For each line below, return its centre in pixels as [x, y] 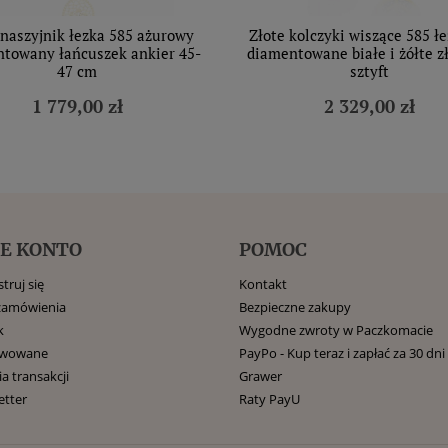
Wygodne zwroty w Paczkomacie [336, 330]
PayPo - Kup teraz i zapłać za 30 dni [342, 353]
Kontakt [263, 284]
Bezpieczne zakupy [295, 307]
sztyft [369, 71]
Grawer [260, 376]
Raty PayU [269, 399]
